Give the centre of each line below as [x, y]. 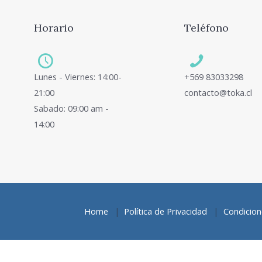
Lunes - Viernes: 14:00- [77, 77]
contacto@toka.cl [218, 92]
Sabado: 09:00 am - [71, 108]
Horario [54, 27]
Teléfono [207, 27]
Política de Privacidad [166, 212]
